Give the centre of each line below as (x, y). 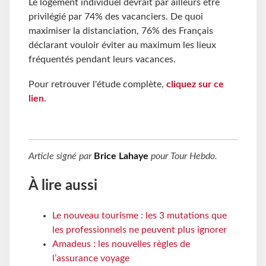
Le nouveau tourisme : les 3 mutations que (140, 215)
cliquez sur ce (195, 85)
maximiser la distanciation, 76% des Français (121, 31)
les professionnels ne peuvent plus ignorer (140, 229)
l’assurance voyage (91, 258)
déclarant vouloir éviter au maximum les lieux (122, 45)
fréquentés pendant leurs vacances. (103, 60)
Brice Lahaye (121, 156)
